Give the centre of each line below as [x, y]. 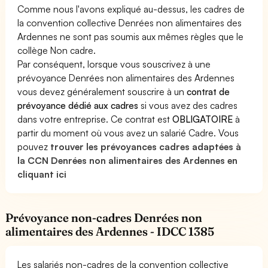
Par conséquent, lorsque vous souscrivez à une [114, 64]
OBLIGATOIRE [203, 119]
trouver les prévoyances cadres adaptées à [146, 147]
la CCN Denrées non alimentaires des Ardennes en [128, 160]
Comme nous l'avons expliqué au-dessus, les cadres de [131, 9]
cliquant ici [42, 174]
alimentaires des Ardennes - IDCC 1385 [110, 232]
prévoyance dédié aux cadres [78, 105]
